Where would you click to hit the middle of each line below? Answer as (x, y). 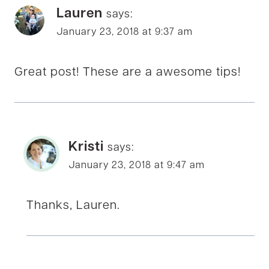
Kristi (86, 147)
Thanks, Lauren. (73, 206)
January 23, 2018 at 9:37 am (125, 32)
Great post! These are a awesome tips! (128, 72)
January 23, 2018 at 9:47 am (137, 165)
